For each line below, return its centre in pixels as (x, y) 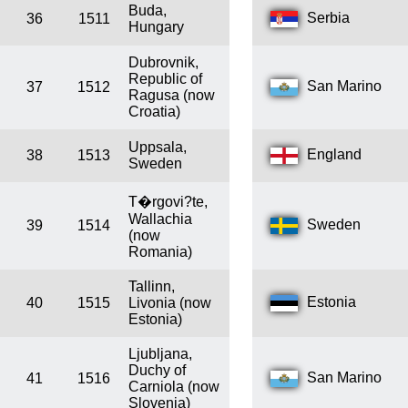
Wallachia (160, 219)
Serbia (328, 18)
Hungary (156, 27)
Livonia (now (170, 303)
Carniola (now (174, 387)
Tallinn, (152, 287)
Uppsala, (158, 148)
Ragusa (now (172, 96)
